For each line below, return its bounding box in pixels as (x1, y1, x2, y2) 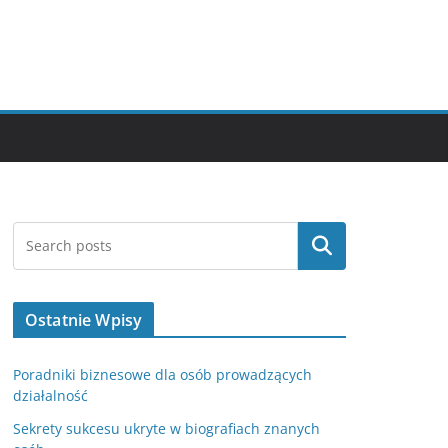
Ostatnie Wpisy (25, 309, 143, 332)
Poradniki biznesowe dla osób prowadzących (13, 365, 312, 385)
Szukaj (297, 235, 347, 258)
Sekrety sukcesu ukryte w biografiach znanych (13, 419, 320, 439)
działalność (13, 386, 88, 406)
